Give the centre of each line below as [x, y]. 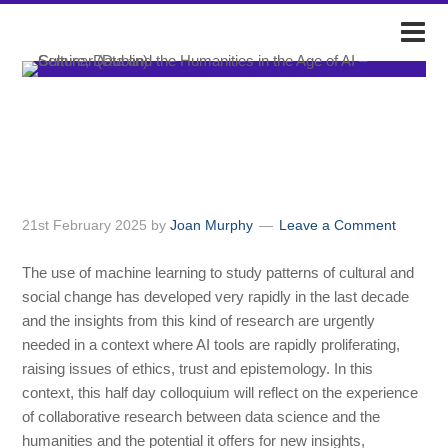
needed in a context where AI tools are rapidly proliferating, [211, 345]
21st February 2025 [85, 225]
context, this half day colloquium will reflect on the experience [220, 393]
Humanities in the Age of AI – [217, 152]
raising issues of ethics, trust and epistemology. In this [198, 369]
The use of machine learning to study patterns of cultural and [218, 273]
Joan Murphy [212, 225]
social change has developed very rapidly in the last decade [216, 297]
